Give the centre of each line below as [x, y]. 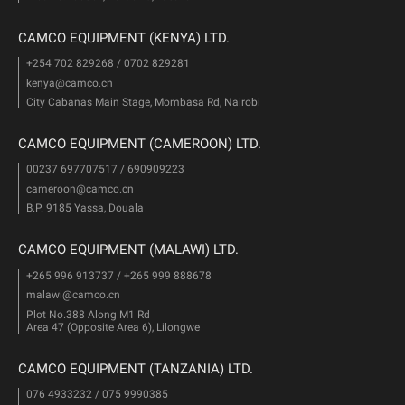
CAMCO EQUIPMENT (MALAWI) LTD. [128, 250]
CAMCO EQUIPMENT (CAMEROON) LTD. [140, 144]
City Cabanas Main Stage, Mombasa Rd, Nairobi [143, 103]
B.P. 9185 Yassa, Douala [85, 208]
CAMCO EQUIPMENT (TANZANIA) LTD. [136, 368]
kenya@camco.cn [69, 83]
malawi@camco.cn [73, 295]
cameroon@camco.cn [80, 188]
